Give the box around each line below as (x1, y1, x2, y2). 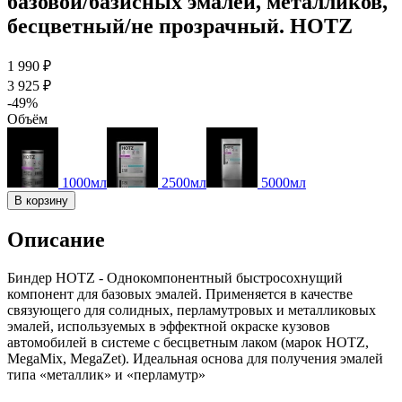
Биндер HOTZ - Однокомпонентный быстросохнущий (7, 270, 343, 286)
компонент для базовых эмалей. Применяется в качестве (7, 286, 353, 302)
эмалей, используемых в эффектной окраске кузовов (7, 319, 330, 335)
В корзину (14, 194, 68, 208)
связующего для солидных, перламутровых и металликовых (7, 302, 376, 319)
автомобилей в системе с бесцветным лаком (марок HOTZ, (7, 335, 369, 351)
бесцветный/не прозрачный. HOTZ (7, 13, 353, 38)
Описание (7, 228, 105, 252)
